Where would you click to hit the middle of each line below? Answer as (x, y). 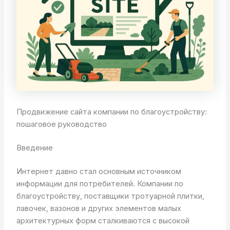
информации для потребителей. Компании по (100, 184)
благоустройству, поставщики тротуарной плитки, (110, 196)
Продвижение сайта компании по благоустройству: (111, 112)
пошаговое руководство (61, 124)
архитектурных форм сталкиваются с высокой (103, 221)
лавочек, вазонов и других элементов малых (99, 209)
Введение (34, 148)
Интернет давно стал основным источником (99, 172)
